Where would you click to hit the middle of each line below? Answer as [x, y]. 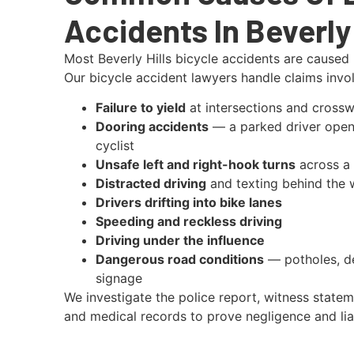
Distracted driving [151, 183]
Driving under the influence [180, 240]
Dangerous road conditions [179, 259]
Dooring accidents [152, 126]
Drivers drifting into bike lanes [188, 202]
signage [119, 278]
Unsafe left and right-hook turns [195, 164]
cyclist [115, 145]
